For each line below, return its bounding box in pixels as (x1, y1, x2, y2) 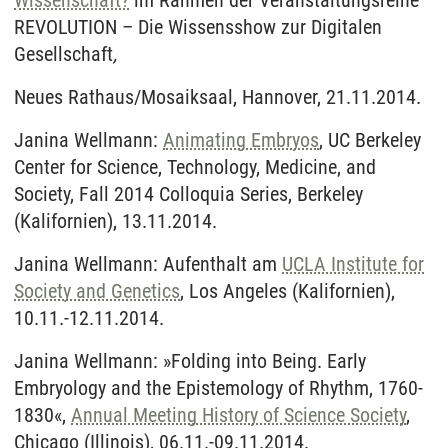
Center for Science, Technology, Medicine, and (14, 155, 376, 180)
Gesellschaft (14, 42, 113, 67)
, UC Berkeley (319, 128, 421, 153)
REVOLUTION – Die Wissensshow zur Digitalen (14, 15, 382, 40)
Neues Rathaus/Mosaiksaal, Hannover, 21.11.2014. (14, 85, 426, 110)
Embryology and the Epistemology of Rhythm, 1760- (14, 376, 423, 401)
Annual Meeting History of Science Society (71, 403, 406, 428)
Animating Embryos (163, 128, 319, 153)
